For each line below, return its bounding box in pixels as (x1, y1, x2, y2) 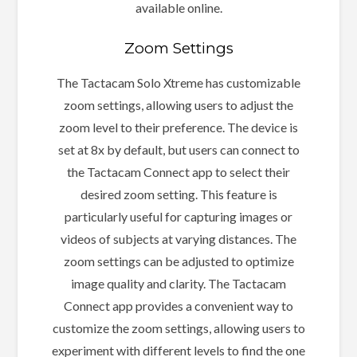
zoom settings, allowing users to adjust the (64, 97, 293, 113)
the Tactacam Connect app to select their (67, 164, 290, 180)
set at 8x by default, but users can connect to (57, 142, 300, 158)
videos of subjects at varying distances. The (61, 231, 296, 247)
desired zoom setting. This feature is (80, 186, 277, 202)
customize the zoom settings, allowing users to (52, 320, 305, 336)
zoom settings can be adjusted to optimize (63, 253, 294, 269)
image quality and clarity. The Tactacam (71, 276, 286, 292)
